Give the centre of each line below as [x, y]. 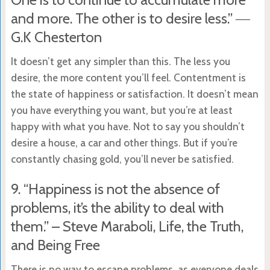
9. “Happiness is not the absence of [115, 189]
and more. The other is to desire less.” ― [130, 18]
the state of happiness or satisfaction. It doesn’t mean [134, 94]
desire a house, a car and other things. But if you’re [124, 143]
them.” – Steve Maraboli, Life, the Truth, [127, 226]
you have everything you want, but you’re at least [121, 110]
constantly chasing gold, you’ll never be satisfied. [122, 159]
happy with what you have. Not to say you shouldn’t [127, 126]
